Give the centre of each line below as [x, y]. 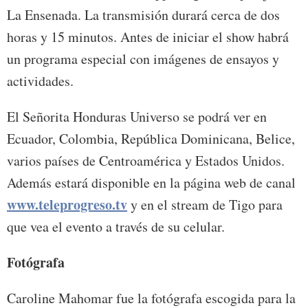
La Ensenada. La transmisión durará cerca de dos [143, 15]
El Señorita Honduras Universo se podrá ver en [137, 117]
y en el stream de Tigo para [205, 205]
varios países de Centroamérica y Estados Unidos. [146, 161]
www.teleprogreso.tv [67, 205]
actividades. [40, 81]
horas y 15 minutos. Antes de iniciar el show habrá [148, 37]
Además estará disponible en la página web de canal [151, 183]
